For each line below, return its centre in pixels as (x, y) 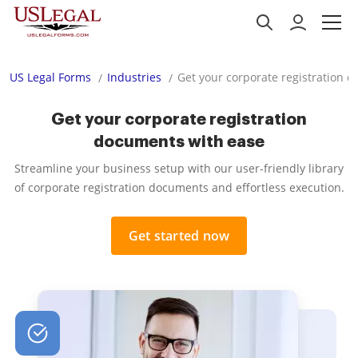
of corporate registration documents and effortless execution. (179, 187)
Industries (134, 77)
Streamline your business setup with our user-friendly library (179, 168)
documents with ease (179, 141)
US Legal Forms (50, 77)
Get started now (179, 236)
